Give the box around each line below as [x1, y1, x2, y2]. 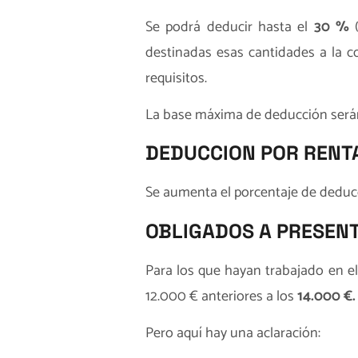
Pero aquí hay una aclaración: [145, 321, 320, 346]
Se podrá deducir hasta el [145, 14, 314, 39]
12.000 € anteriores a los [145, 284, 297, 308]
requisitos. [145, 66, 207, 90]
